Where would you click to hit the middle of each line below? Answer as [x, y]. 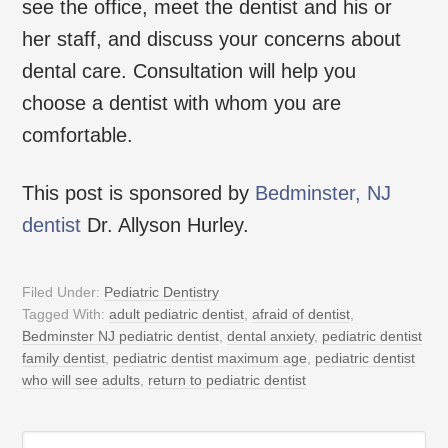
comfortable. [78, 134]
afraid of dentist [301, 313]
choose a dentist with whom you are [182, 102]
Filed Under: [63, 291]
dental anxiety [271, 335]
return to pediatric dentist [227, 379]
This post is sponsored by [139, 192]
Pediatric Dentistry [162, 291]
